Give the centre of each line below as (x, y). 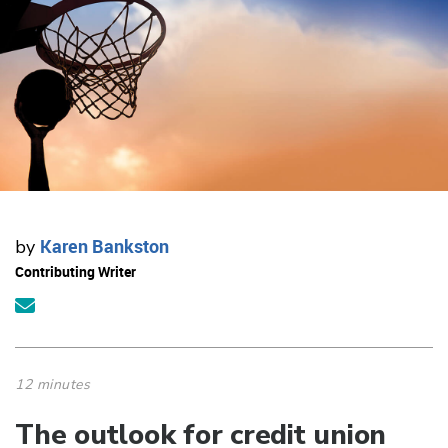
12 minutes (52, 385)
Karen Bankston (104, 246)
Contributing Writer (75, 272)
